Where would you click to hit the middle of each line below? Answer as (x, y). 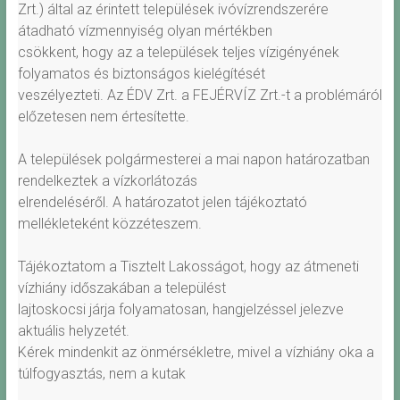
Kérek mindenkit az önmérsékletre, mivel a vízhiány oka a (196, 353)
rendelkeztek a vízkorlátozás (107, 181)
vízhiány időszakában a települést (121, 288)
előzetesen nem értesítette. (103, 117)
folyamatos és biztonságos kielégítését (141, 74)
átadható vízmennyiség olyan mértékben (145, 31)
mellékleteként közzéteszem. (109, 224)
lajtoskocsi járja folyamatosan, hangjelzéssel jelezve (180, 310)
